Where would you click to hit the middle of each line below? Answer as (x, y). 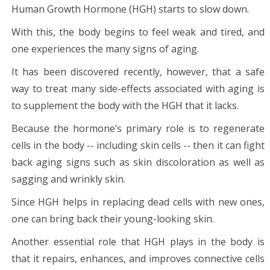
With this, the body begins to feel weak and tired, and (138, 32)
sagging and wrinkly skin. (68, 179)
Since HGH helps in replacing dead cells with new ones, (138, 202)
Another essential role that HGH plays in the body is (138, 241)
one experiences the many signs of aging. (105, 49)
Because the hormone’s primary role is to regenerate (138, 128)
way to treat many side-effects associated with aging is (138, 88)
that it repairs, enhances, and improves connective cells (138, 258)
